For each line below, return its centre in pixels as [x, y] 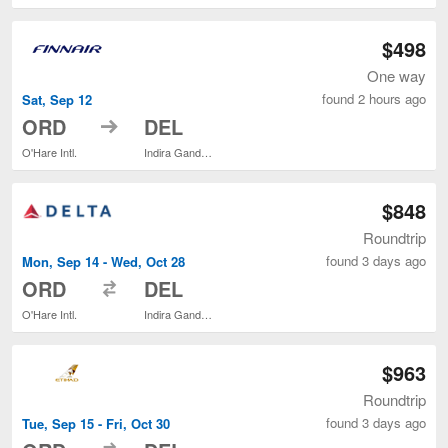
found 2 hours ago [374, 98]
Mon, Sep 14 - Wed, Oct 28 [103, 261]
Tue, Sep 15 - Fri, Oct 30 [96, 424]
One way [396, 75]
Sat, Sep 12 [57, 99]
